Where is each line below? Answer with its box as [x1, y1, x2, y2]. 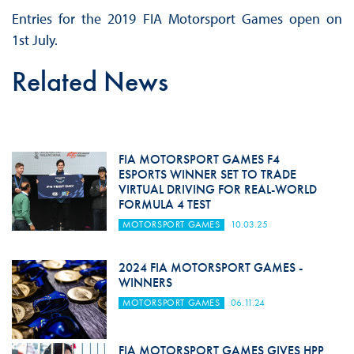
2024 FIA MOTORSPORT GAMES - [118, 259, 303, 277]
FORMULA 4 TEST [118, 196, 211, 213]
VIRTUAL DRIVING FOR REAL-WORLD [118, 181, 317, 198]
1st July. [11, 31, 58, 50]
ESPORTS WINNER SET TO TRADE [118, 166, 296, 183]
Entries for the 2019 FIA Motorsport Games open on [11, 9, 343, 28]
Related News [11, 63, 168, 100]
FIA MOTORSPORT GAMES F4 [118, 151, 280, 168]
